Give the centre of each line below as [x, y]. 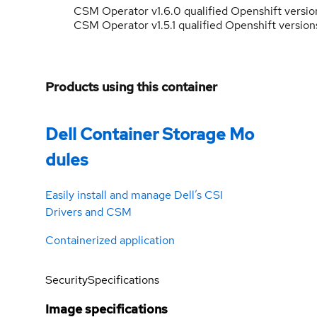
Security [67, 279]
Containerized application [110, 240]
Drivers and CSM [88, 212]
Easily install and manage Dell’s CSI [134, 195]
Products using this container [131, 87]
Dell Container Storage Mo [150, 134]
